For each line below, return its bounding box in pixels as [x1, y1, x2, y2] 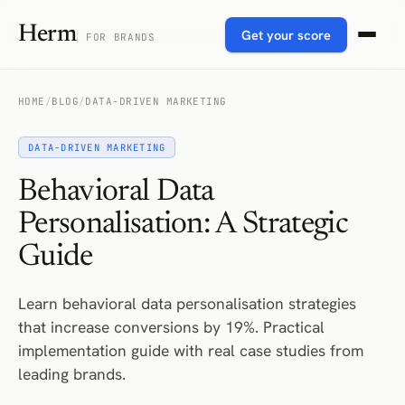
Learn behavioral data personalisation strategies [18, 293, 356, 314]
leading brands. [18, 363, 126, 384]
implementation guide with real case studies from [18, 340, 363, 361]
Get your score [241, 25, 331, 43]
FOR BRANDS [85, 30, 155, 43]
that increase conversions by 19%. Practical [18, 316, 325, 337]
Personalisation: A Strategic [18, 210, 348, 240]
